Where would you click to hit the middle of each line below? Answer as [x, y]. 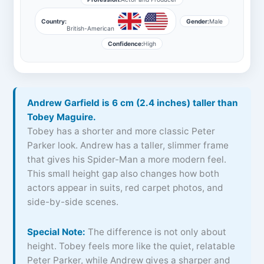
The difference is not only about [156, 232]
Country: [54, 22]
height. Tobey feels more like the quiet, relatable [131, 246]
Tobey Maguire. [61, 117]
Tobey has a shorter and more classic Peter [121, 131]
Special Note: [56, 232]
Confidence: [126, 44]
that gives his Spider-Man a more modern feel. [126, 160]
